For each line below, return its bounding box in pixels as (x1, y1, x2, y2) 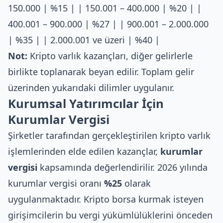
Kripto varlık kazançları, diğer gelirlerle (27, 50, 193, 62)
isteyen (171, 193, 204, 205)
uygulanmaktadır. (8, 193, 84, 205)
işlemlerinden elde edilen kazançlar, (8, 145, 160, 157)
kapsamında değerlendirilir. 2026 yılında (37, 161, 208, 173)
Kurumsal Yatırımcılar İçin (8, 95, 164, 111)
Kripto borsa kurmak (84, 193, 171, 205)
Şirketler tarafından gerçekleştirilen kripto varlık (8, 129, 211, 141)
